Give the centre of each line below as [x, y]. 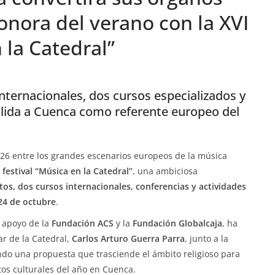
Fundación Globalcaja [177, 223]
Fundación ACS [83, 223]
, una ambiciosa [165, 171]
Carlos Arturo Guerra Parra [128, 238]
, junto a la [207, 238]
